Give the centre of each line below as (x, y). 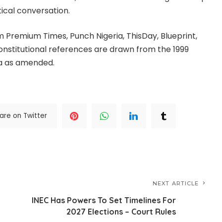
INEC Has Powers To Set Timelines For (104, 200)
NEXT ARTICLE (176, 183)
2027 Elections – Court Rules (121, 211)
